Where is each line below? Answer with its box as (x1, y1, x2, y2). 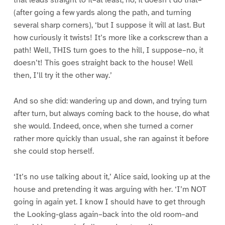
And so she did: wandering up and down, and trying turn (13, 95, 207, 106)
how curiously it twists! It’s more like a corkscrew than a (13, 32, 208, 43)
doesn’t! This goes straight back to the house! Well (13, 57, 193, 68)
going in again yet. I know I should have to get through (13, 196, 205, 207)
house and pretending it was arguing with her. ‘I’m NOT (13, 184, 206, 194)
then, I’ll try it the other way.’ (13, 70, 112, 80)
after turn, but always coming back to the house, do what (13, 108, 209, 119)
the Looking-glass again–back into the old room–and (13, 209, 198, 219)
